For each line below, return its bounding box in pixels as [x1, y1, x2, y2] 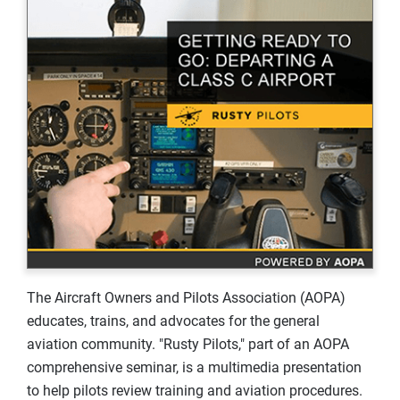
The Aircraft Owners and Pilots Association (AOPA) [27, 289, 346, 307]
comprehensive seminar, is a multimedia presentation [27, 359, 362, 377]
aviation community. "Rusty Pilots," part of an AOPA [27, 336, 349, 354]
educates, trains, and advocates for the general [27, 312, 320, 330]
